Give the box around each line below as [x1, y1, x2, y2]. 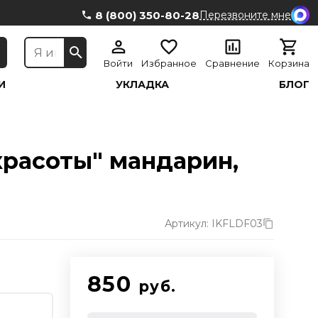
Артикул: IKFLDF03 [165, 217, 263, 230]
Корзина [268, 57, 309, 69]
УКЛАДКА [116, 78, 170, 91]
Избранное [141, 57, 197, 69]
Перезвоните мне [199, 9, 291, 21]
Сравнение [205, 57, 260, 69]
